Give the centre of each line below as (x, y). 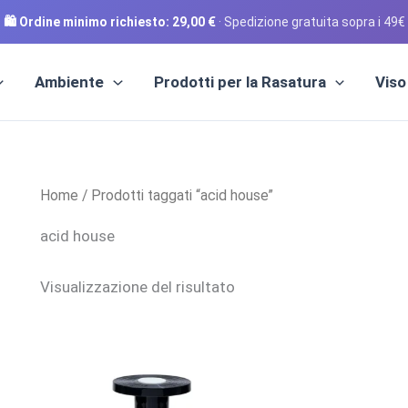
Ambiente (70, 82)
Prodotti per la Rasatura (240, 82)
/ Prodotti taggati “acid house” (176, 195)
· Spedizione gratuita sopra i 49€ (311, 22)
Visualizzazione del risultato (138, 286)
